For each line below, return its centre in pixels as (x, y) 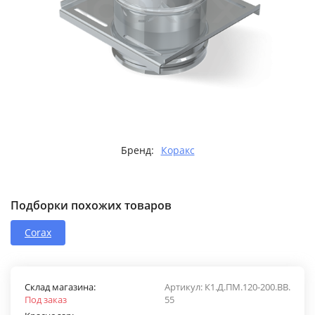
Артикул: (185, 287)
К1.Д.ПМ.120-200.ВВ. (247, 287)
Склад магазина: (60, 287)
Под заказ (46, 300)
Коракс (178, 150)
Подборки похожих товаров (91, 205)
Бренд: (137, 150)
